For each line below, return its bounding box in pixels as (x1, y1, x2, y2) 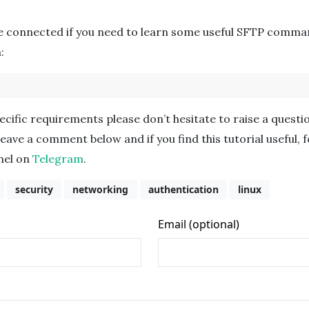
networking (72, 183, 129, 197)
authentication (148, 183, 219, 197)
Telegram (32, 151, 83, 166)
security (14, 183, 53, 197)
